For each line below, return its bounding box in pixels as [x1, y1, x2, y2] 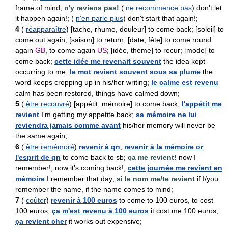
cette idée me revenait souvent [54, 57, 161, 65]
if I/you [195, 175, 218, 183]
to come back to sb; [61, 153, 128, 161]
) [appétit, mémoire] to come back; [69, 100, 182, 108]
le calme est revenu [151, 78, 218, 87]
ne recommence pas [126, 4, 192, 12]
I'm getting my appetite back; [39, 110, 136, 119]
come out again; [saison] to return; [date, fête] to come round [15, 36, 211, 44]
